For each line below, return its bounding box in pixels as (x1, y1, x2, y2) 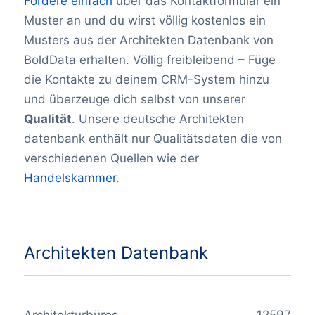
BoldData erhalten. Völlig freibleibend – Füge (23, 53, 276, 67)
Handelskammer (23, 171, 116, 186)
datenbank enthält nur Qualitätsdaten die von (23, 131, 282, 146)
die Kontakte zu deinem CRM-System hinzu (23, 72, 269, 87)
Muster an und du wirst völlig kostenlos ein (23, 13, 266, 28)
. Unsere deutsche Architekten (71, 112, 244, 127)
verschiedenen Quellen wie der (23, 151, 199, 166)
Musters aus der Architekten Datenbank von (23, 33, 274, 48)
